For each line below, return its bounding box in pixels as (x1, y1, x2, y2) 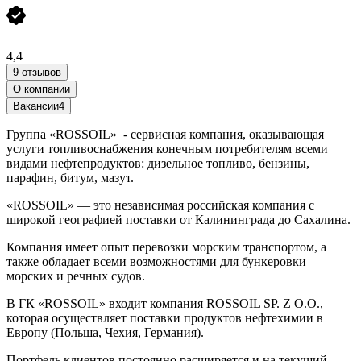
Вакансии (13, 99, 59, 112)
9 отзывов (13, 65, 61, 78)
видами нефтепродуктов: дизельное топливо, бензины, (6, 156, 309, 170)
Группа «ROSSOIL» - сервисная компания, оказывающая (6, 127, 324, 141)
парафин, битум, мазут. (6, 170, 134, 185)
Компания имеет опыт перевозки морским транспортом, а (6, 239, 326, 254)
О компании (13, 82, 70, 95)
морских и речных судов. (6, 268, 145, 283)
